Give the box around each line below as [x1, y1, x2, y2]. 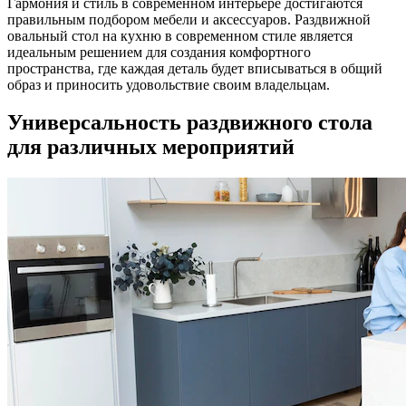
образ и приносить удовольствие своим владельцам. [7, 76, 330, 92]
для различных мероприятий [7, 135, 295, 159]
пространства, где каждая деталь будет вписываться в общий [7, 60, 382, 76]
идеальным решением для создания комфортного [7, 43, 311, 60]
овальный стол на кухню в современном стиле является [7, 27, 353, 43]
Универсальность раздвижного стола [7, 111, 372, 135]
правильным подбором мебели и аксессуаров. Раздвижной [7, 11, 371, 27]
